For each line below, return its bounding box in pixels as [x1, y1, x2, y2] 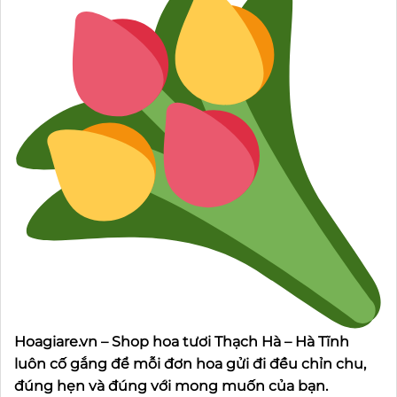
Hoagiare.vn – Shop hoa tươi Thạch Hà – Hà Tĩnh [14, 332, 349, 350]
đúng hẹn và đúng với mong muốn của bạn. [14, 377, 328, 394]
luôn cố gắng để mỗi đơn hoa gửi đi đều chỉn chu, [14, 354, 366, 372]
